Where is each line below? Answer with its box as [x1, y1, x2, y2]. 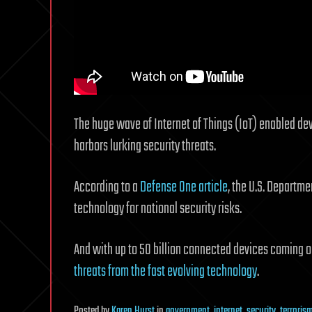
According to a [74, 175, 140, 200]
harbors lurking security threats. [74, 134, 216, 159]
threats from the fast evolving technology [74, 260, 257, 284]
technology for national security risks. [74, 197, 242, 221]
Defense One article [140, 175, 228, 200]
